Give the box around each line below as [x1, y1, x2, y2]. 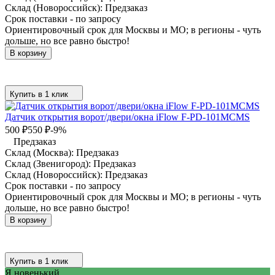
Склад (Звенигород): [5, 158, 93, 169]
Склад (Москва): [5, 147, 76, 158]
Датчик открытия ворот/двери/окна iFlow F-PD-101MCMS [5, 111, 250, 122]
